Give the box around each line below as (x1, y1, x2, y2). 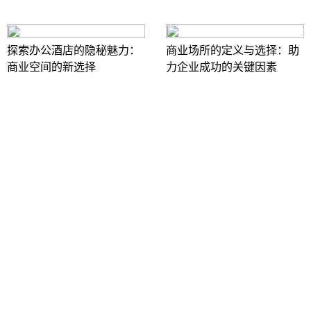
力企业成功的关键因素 (166, 61, 277, 74)
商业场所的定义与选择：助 (166, 44, 299, 57)
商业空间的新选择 (7, 61, 96, 74)
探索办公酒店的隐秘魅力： (7, 44, 140, 57)
